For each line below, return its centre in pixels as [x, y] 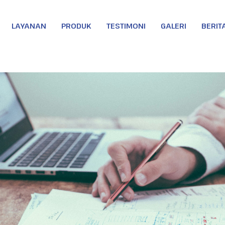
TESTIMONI [126, 26]
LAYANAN [29, 26]
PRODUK [76, 26]
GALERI [174, 26]
